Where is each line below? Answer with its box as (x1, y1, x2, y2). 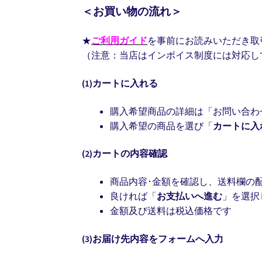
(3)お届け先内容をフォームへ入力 (82, 232, 224, 244)
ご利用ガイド (91, 35, 148, 47)
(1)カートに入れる (82, 77, 158, 89)
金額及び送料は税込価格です (110, 205, 232, 216)
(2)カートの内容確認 (82, 147, 168, 160)
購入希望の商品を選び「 (110, 119, 213, 132)
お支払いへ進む (157, 190, 223, 202)
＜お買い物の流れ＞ (82, 4, 182, 18)
